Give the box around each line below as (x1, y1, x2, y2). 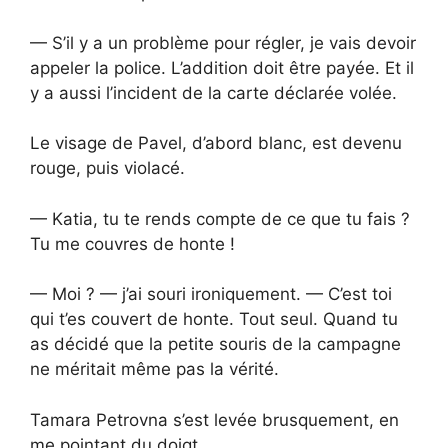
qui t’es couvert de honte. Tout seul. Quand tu (30, 309, 398, 330)
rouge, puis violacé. (30, 158, 185, 179)
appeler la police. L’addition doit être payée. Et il (30, 57, 414, 78)
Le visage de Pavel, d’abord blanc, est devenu (30, 133, 402, 154)
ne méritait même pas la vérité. (30, 359, 279, 380)
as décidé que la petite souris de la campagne (30, 334, 401, 355)
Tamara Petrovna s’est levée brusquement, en (30, 409, 399, 430)
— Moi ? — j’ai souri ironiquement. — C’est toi (30, 284, 392, 305)
